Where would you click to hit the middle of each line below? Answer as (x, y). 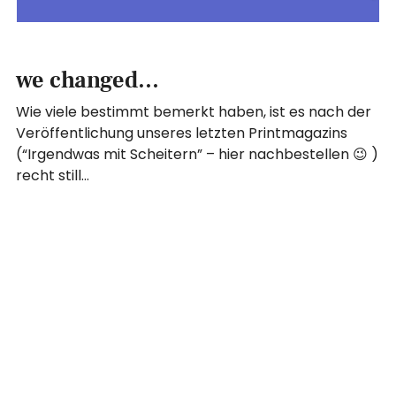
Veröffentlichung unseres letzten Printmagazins (182, 133)
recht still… (53, 175)
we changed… (88, 80)
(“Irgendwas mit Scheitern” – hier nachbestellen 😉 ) (198, 154)
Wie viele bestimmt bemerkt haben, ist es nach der (194, 111)
